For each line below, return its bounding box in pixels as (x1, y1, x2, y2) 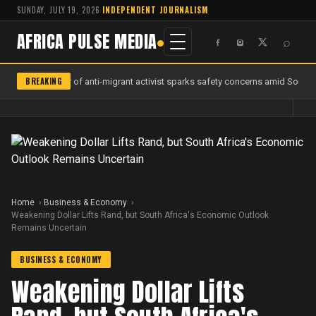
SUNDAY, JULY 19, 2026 (17, 4, 100, 16)
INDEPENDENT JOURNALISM (102, 4, 208, 16)
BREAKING (25, 75, 63, 87)
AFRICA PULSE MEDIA (17, 29, 157, 54)
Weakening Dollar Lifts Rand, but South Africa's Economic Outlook (11, 210, 269, 220)
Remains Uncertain (11, 223, 87, 233)
